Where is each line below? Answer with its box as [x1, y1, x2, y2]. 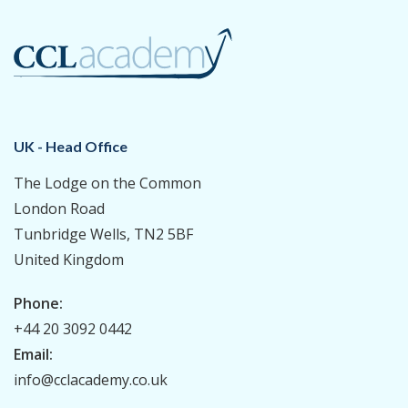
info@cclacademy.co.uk [14, 370, 168, 391]
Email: [14, 344, 53, 365]
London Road [14, 199, 105, 219]
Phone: [14, 293, 63, 314]
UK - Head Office [14, 138, 127, 156]
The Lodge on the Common [14, 173, 201, 194]
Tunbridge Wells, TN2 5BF [14, 224, 193, 245]
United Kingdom [14, 250, 124, 270]
